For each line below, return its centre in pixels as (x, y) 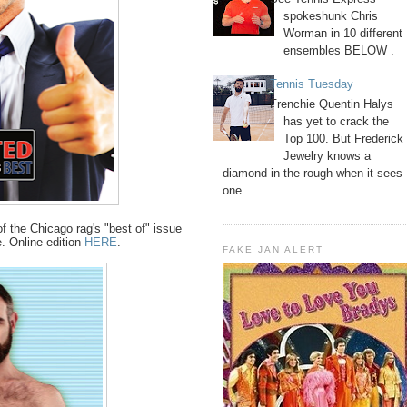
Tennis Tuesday (312, 84)
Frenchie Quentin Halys (332, 104)
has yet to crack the (337, 121)
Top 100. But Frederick (344, 138)
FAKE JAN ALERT (273, 249)
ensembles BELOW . (339, 51)
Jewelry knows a (328, 155)
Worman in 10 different (343, 34)
